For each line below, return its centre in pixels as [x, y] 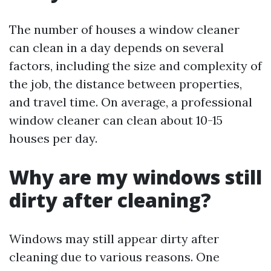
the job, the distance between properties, [126, 84]
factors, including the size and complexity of [135, 66]
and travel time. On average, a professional [131, 102]
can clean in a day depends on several [116, 47]
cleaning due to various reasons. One [114, 257]
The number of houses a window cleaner [124, 29]
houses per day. [53, 138]
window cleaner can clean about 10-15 [116, 120]
